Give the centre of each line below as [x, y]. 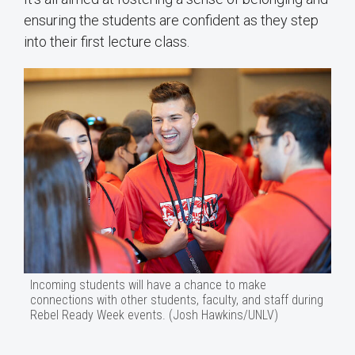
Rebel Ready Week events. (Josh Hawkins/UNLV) [154, 315]
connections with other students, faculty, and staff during [177, 300]
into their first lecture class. [107, 42]
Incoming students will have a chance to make [148, 284]
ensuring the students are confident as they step [171, 21]
